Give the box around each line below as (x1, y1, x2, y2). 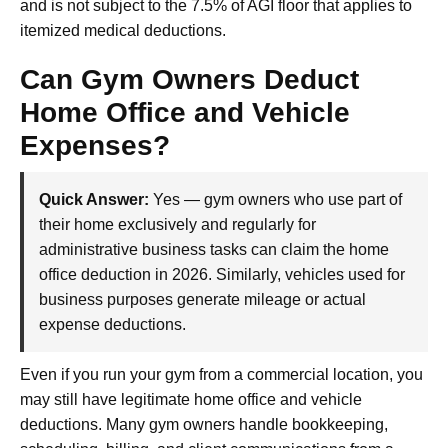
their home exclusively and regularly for (39, 215, 316, 233)
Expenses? (20, 129, 170, 161)
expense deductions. (39, 315, 186, 333)
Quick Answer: (39, 190, 149, 208)
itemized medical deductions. (20, 21, 226, 39)
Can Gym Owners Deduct (20, 63, 359, 95)
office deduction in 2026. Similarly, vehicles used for (39, 265, 405, 283)
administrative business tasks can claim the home (39, 240, 389, 258)
